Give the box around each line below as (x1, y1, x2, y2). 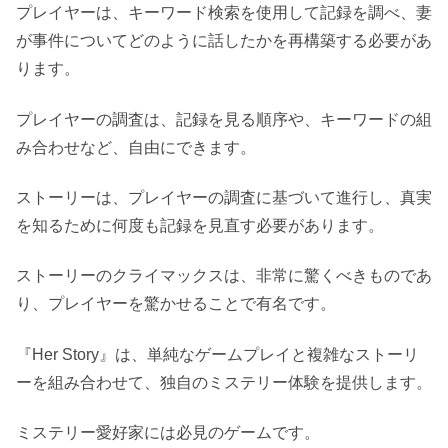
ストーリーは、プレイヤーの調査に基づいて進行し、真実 (16, 188, 432, 206)
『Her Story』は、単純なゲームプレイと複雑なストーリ (16, 345, 419, 363)
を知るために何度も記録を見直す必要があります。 (16, 216, 384, 234)
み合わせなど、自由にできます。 (16, 138, 256, 156)
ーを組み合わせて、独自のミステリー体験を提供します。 (16, 373, 432, 391)
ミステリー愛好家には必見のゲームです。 (16, 424, 320, 442)
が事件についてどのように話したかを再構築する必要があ (16, 32, 432, 50)
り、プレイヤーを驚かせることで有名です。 (16, 295, 336, 313)
